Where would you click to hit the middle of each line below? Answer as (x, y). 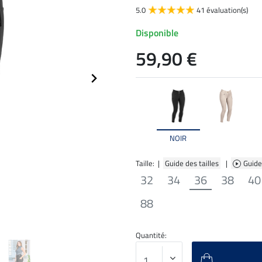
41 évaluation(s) (222, 10)
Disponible (157, 33)
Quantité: (151, 235)
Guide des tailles (192, 163)
